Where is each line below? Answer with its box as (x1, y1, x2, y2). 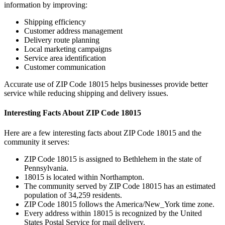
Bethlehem (123, 154, 157, 163)
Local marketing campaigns (24, 45, 111, 54)
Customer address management (24, 27, 123, 36)
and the (176, 128, 201, 137)
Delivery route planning (24, 36, 99, 45)
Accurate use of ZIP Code (4, 80, 88, 89)
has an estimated (162, 181, 215, 190)
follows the (77, 199, 116, 208)
